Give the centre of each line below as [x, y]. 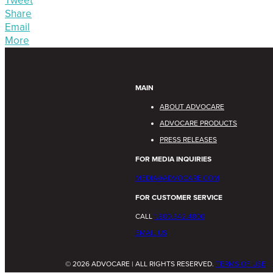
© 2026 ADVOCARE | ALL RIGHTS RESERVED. [140, 264]
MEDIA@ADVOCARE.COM [177, 178]
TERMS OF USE [241, 264]
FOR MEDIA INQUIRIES [173, 159]
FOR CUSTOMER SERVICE [179, 197]
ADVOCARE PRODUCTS [198, 123]
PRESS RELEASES [188, 139]
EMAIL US [151, 232]
